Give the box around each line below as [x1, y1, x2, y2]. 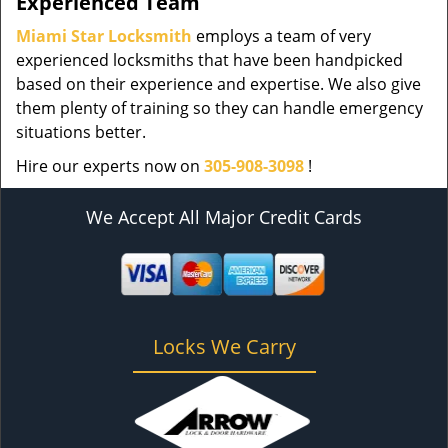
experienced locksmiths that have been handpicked [16, 49, 403, 71]
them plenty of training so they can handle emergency [16, 97, 423, 119]
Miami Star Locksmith [16, 25, 192, 47]
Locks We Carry [152, 333, 296, 360]
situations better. [16, 121, 146, 143]
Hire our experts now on [16, 155, 204, 177]
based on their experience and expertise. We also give [16, 73, 421, 95]
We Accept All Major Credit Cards [86, 205, 362, 229]
